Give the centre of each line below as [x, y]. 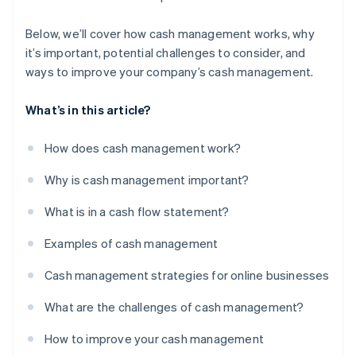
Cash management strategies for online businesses [187, 275]
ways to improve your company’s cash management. [170, 72]
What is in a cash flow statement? [137, 212]
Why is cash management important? [147, 180]
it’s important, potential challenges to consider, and [166, 53]
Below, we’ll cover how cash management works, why [170, 34]
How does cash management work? [143, 148]
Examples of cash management [132, 244]
